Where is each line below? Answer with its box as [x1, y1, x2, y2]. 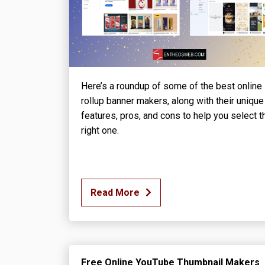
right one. [81, 124, 119, 136]
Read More [91, 186, 140, 198]
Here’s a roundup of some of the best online [81, 80, 262, 92]
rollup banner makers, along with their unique [81, 95, 264, 106]
